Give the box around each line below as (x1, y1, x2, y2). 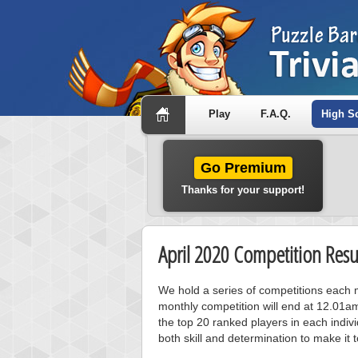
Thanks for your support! (181, 184, 304, 196)
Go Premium (200, 160, 286, 176)
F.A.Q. (261, 108, 291, 120)
